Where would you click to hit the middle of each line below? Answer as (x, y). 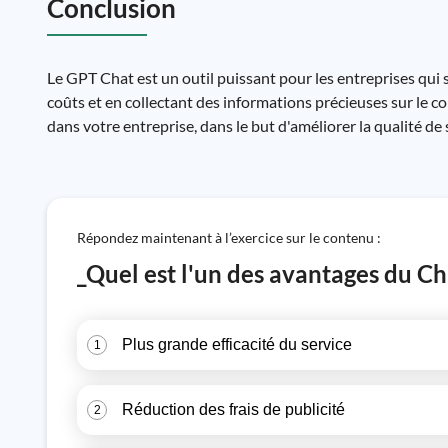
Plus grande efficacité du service (237, 344)
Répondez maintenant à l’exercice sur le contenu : (229, 237)
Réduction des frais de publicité (233, 409)
